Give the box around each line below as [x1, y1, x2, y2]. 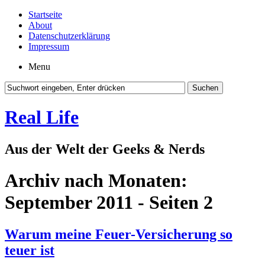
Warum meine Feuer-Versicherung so [5, 226, 232, 242]
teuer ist [5, 242, 54, 258]
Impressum [28, 41, 69, 51]
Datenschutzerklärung [28, 31, 110, 41]
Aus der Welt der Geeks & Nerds [5, 141, 205, 157]
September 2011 [5, 192, 133, 214]
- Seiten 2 [133, 192, 213, 214]
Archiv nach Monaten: [5, 170, 188, 192]
